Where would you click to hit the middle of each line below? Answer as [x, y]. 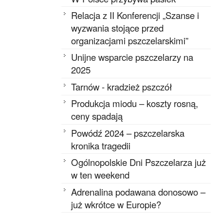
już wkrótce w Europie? [118, 204]
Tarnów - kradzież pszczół [122, 86]
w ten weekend [100, 175]
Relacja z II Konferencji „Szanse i [135, 15]
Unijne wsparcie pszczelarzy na [132, 57]
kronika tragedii [102, 145]
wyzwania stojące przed [118, 27]
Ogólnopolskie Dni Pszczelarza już [139, 162]
